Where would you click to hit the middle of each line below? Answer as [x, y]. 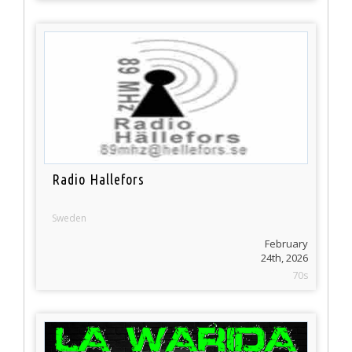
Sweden [70, 218]
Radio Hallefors [99, 180]
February [286, 244]
